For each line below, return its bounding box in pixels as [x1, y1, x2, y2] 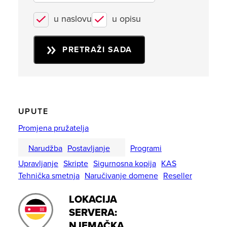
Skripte [63, 159, 88, 169]
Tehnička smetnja [18, 171, 80, 181]
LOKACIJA [69, 194, 117, 206]
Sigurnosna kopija [93, 159, 156, 169]
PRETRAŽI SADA [62, 45, 132, 55]
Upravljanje [18, 159, 58, 169]
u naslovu [54, 13, 92, 24]
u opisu [112, 13, 141, 24]
